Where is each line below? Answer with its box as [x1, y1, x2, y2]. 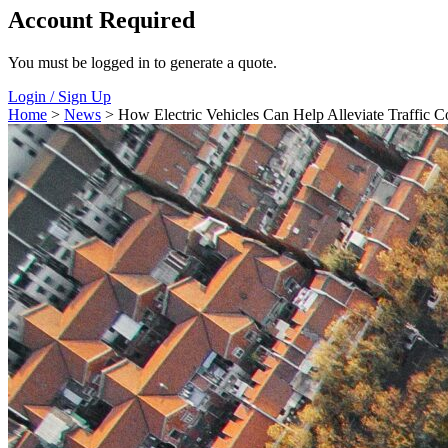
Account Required [8, 7, 195, 34]
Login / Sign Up [8, 88, 111, 106]
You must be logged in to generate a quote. [8, 54, 277, 72]
